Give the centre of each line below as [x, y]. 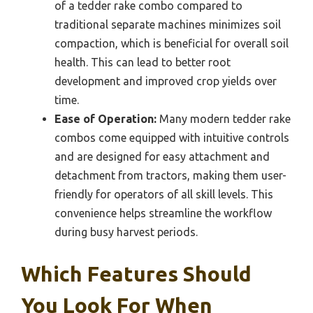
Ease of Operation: [105, 119]
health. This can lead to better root [143, 63]
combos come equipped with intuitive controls [172, 138]
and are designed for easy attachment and [162, 157]
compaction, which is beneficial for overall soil [172, 44]
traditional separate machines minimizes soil [168, 25]
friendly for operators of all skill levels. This [164, 195]
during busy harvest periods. [126, 232]
